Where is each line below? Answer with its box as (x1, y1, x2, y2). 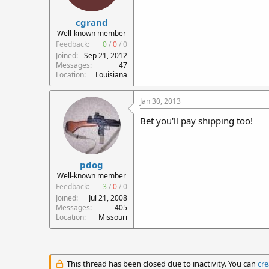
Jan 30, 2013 (140, 95, 181, 106)
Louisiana (95, 69, 127, 80)
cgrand (75, 16, 108, 28)
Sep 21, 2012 (84, 50, 127, 61)
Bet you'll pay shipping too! (140, 114, 253, 127)
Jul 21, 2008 (89, 193, 127, 203)
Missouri (98, 212, 127, 222)
